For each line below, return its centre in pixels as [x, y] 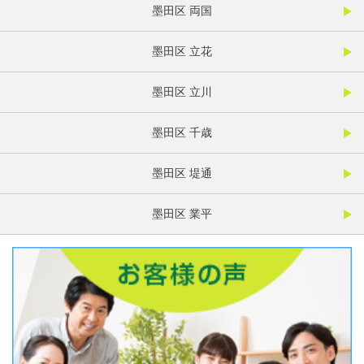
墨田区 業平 [182, 214]
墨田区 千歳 [182, 133]
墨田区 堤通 [182, 173]
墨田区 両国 [182, 11]
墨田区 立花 [182, 52]
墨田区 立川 [182, 92]
